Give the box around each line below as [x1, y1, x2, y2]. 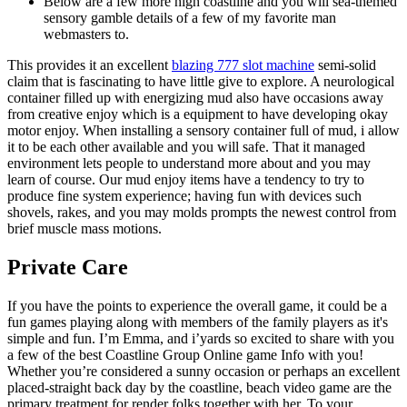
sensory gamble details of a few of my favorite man [44, 9, 336, 25]
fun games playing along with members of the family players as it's [7, 313, 388, 330]
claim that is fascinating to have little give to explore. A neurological [7, 73, 394, 89]
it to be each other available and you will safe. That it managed [7, 138, 365, 154]
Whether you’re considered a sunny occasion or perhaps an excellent [7, 362, 400, 379]
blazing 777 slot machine [172, 56, 314, 73]
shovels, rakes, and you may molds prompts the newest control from [7, 203, 396, 220]
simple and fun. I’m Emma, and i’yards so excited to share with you [7, 330, 394, 346]
